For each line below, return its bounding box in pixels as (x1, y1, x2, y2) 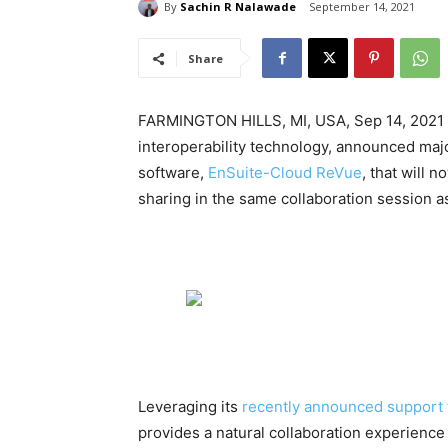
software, (138, 163, 208, 183)
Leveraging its (138, 397, 242, 417)
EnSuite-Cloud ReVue (208, 163, 362, 183)
